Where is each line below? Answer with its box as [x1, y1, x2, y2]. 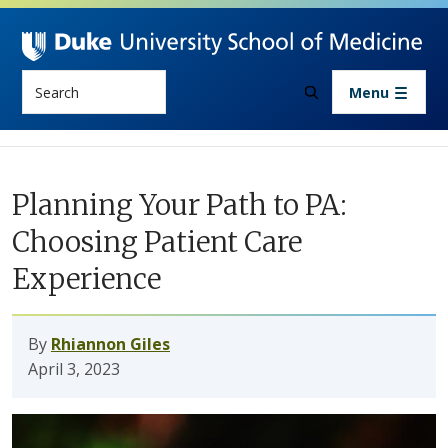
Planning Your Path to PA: [12, 187, 347, 223]
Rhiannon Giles [51, 333, 170, 355]
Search [21, 70, 72, 92]
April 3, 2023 [28, 358, 120, 380]
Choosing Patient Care [12, 224, 302, 260]
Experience [12, 261, 161, 297]
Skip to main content [222, 4, 378, 26]
